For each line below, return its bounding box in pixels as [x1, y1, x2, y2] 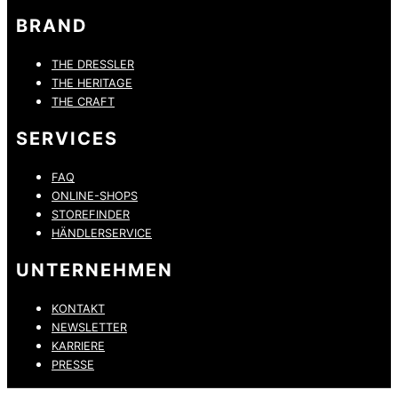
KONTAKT [52, 301, 105, 315]
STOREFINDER [52, 207, 130, 221]
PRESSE [52, 357, 94, 371]
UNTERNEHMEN [16, 259, 173, 281]
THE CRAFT [52, 94, 115, 108]
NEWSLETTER [52, 320, 127, 334]
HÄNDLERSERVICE [52, 226, 152, 240]
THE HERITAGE [52, 76, 132, 90]
